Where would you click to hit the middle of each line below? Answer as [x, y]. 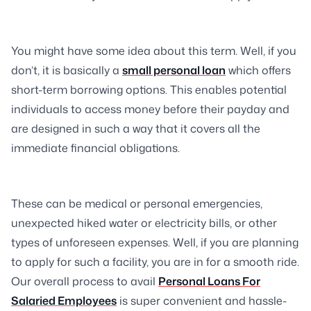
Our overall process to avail [85, 281]
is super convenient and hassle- [202, 301]
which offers [258, 70]
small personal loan [174, 70]
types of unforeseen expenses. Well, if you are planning [155, 242]
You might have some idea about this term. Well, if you [154, 51]
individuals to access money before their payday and [150, 109]
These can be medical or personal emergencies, [137, 203]
